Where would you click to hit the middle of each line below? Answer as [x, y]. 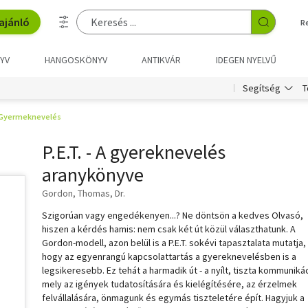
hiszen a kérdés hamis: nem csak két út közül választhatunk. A [169, 229]
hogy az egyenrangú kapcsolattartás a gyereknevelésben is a [169, 256]
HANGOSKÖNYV [76, 60]
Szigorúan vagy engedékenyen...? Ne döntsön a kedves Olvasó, [173, 215]
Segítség [262, 88]
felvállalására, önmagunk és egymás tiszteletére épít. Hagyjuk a [173, 298]
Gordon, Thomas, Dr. [84, 193]
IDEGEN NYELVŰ [246, 60]
